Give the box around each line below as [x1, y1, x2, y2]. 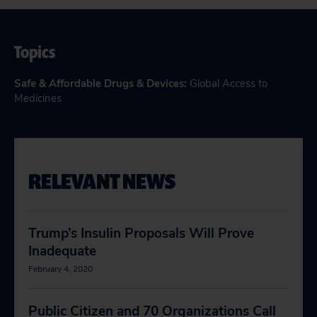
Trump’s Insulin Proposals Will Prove [28, 224, 254, 243]
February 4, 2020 [28, 263, 93, 275]
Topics [14, 40, 55, 63]
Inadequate [28, 242, 96, 260]
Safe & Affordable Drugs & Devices [14, 76, 184, 91]
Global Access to [190, 76, 267, 91]
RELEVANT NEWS [28, 166, 175, 195]
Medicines [14, 91, 62, 105]
